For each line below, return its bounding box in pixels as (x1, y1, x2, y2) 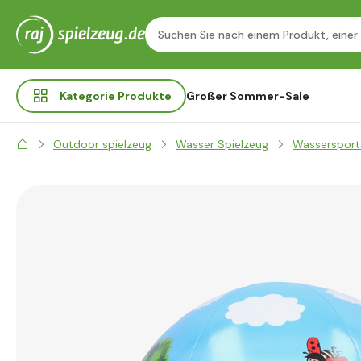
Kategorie (60, 89, 118, 103)
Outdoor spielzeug (53, 137, 151, 151)
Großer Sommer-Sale (186, 89, 309, 103)
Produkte (118, 89, 172, 103)
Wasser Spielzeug (176, 137, 268, 151)
